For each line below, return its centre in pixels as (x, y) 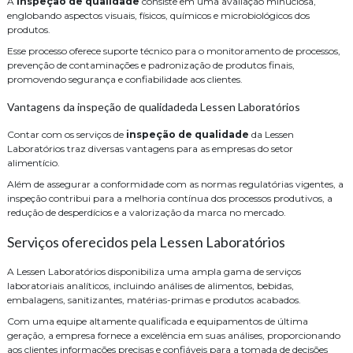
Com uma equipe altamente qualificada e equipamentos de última (158, 321)
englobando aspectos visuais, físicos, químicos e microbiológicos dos (158, 15)
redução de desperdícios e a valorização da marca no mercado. (147, 212)
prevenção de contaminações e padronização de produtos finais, (151, 65)
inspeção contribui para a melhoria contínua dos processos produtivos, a (170, 198)
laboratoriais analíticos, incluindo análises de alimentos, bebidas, (150, 285)
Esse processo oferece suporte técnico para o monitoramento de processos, (174, 50)
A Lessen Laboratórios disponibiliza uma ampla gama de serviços (154, 271)
